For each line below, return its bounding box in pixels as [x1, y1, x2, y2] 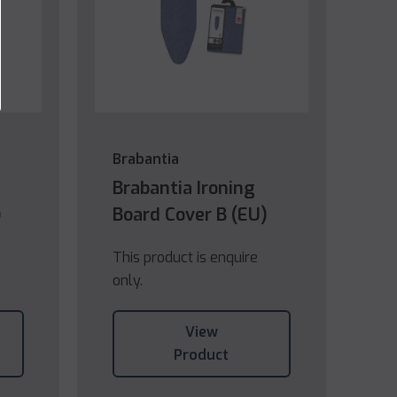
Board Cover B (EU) [112, 203, 268, 228]
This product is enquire [112, 248, 258, 268]
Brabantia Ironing [112, 176, 255, 201]
